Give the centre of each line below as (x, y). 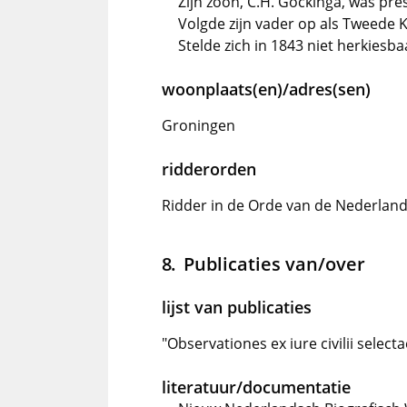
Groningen (199, 126)
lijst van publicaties (237, 308)
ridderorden (209, 169)
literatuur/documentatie (256, 387)
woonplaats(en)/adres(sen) (266, 89)
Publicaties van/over (274, 264)
